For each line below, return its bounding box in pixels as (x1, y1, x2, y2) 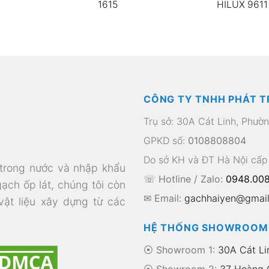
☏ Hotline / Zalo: (144, 172, 226, 185)
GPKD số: (144, 134, 188, 147)
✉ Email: (144, 192, 184, 204)
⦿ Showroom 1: (144, 243, 215, 256)
